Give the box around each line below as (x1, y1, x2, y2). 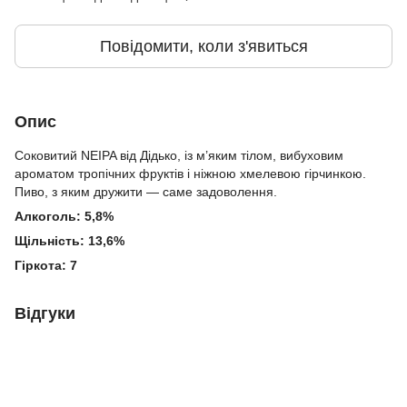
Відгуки (15, 304, 75, 323)
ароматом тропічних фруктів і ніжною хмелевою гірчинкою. (15, 166, 366, 181)
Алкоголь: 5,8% (15, 209, 114, 223)
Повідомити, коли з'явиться (99, 37, 308, 55)
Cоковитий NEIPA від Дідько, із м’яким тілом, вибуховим (15, 148, 343, 163)
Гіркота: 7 (15, 258, 77, 273)
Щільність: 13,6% (15, 233, 124, 248)
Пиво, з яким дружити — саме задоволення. (15, 184, 277, 199)
